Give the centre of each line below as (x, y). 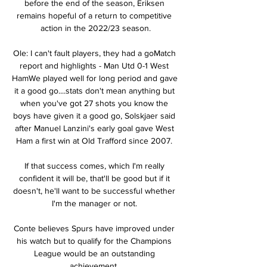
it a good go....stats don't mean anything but (94, 90)
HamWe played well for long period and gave (95, 78)
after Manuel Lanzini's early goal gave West (94, 128)
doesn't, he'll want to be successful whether (94, 190)
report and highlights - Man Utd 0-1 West (94, 65)
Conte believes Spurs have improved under (94, 228)
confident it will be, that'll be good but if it (94, 178)
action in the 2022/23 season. (95, 28)
